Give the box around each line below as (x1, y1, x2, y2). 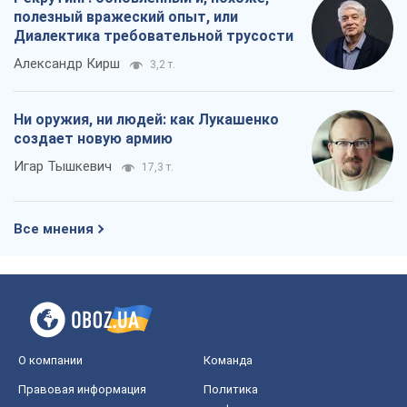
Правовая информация (18, 382, 146, 397)
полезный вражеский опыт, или (14, 8, 238, 26)
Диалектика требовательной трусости (14, 27, 293, 45)
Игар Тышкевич (14, 158, 112, 175)
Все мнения (14, 221, 94, 238)
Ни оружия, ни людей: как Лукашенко (14, 111, 279, 129)
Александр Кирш (14, 55, 120, 73)
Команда (203, 353, 253, 368)
